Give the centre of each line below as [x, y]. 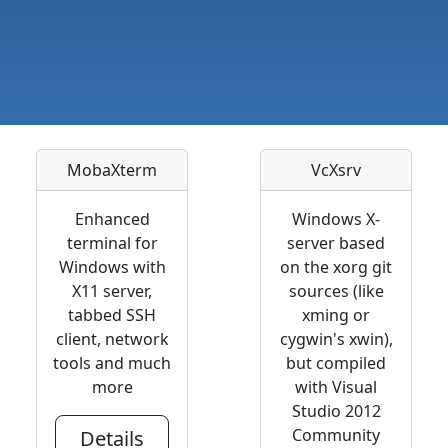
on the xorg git [336, 267]
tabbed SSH [112, 315]
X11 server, [112, 291]
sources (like [336, 291]
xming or [336, 315]
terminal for [112, 243]
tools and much [112, 363]
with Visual [336, 387]
